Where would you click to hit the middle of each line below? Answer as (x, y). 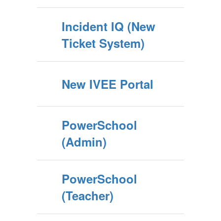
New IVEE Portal (108, 84)
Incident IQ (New (109, 26)
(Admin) (84, 142)
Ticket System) (103, 43)
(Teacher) (88, 195)
